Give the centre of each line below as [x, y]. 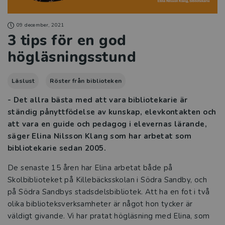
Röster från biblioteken [86, 81]
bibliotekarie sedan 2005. [57, 148]
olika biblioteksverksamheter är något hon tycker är [100, 204]
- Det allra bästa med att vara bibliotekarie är [98, 100]
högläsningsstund [72, 57]
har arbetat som [160, 136]
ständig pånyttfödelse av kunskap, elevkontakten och [112, 112]
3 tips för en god [67, 41]
